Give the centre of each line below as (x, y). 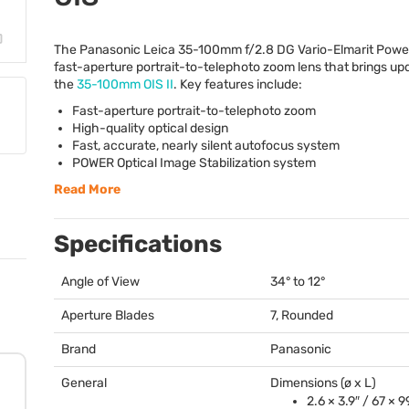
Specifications (138, 244)
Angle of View (100, 282)
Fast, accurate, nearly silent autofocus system (206, 146)
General (84, 383)
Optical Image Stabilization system (215, 163)
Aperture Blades (108, 315)
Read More (87, 189)
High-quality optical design (150, 128)
